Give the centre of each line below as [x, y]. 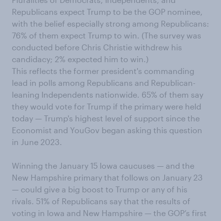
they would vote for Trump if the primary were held [107, 106]
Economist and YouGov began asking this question [107, 130]
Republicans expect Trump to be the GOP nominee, [107, 11]
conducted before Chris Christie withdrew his [97, 47]
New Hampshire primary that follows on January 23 [107, 177]
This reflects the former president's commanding [103, 71]
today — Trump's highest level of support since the [106, 118]
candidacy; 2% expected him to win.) [80, 59]
